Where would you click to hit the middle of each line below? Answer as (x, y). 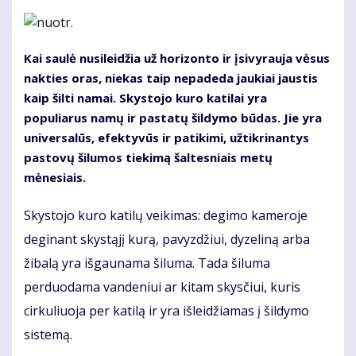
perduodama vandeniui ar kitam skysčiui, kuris (162, 287)
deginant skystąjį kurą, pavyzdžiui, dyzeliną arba (167, 240)
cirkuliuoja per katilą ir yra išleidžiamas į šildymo (166, 311)
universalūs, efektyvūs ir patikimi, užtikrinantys (166, 138)
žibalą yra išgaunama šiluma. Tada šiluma (147, 263)
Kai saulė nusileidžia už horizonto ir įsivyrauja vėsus (177, 58)
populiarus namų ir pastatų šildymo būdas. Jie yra (173, 118)
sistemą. (48, 335)
